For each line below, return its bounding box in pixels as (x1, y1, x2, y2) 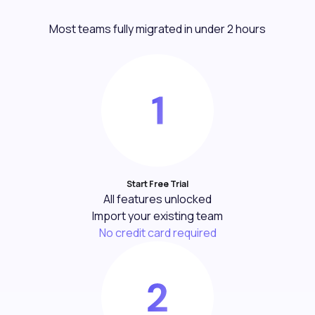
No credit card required (98, 225, 217, 241)
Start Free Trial (127, 178, 188, 191)
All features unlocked (103, 191, 212, 207)
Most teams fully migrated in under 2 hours (49, 21, 266, 37)
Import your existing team (92, 208, 223, 224)
